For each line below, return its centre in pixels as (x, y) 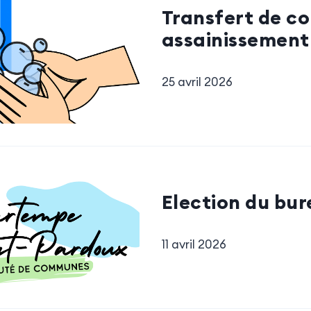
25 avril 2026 (197, 82)
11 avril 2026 (194, 244)
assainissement (235, 39)
